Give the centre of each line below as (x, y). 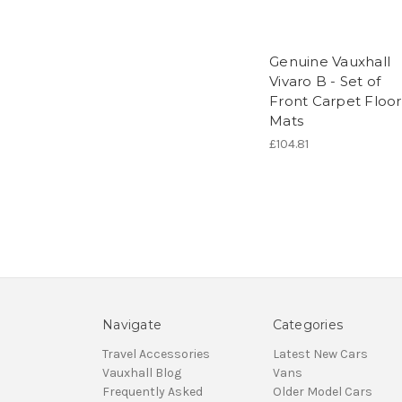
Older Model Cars (322, 392)
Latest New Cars (320, 354)
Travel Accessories (156, 354)
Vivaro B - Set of (325, 82)
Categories (307, 325)
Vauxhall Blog (142, 373)
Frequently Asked (153, 392)
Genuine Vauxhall (330, 62)
